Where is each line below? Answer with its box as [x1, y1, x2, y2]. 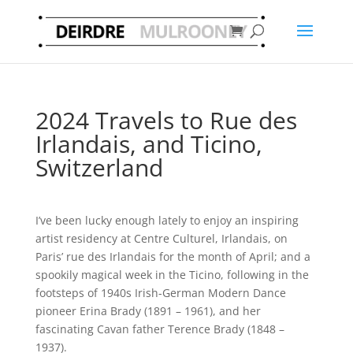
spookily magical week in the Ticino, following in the [35, 267, 309, 282]
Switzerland [35, 151, 163, 184]
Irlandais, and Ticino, [35, 128, 262, 160]
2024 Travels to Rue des [35, 104, 297, 136]
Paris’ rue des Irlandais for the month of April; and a [35, 249, 310, 264]
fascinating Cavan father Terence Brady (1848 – [35, 321, 284, 336]
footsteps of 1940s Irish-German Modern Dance [35, 285, 286, 300]
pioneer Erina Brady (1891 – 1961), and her [35, 303, 261, 318]
